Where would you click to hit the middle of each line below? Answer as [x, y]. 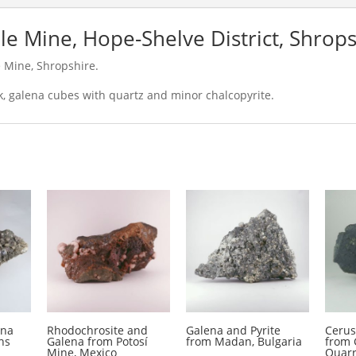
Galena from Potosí [98, 342]
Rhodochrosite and [98, 331]
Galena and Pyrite [233, 331]
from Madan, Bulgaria [244, 342]
